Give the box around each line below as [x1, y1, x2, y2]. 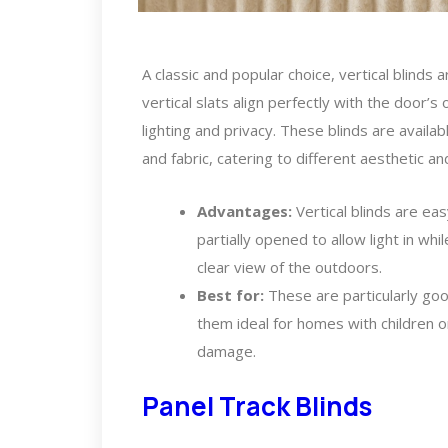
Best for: [197, 285, 264, 306]
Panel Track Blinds [142, 387, 372, 424]
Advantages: [197, 201, 292, 222]
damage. [197, 341, 256, 362]
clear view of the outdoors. [197, 257, 382, 278]
